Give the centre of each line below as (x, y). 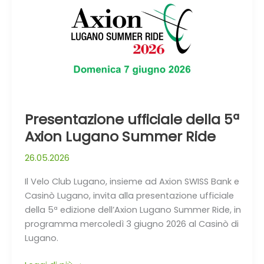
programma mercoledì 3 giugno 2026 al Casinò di (131, 224)
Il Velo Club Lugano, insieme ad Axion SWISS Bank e (132, 182)
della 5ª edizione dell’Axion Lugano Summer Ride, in (133, 210)
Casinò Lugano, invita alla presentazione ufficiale (129, 196)
